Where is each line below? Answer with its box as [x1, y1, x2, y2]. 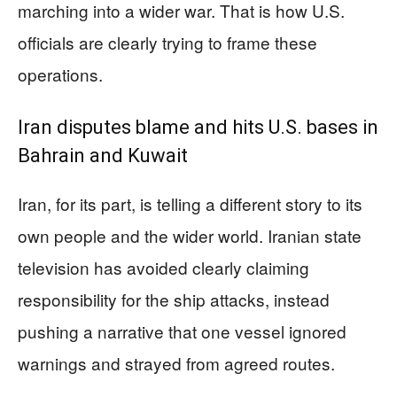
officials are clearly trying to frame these [18, 29, 317, 54]
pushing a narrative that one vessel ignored [18, 318, 346, 343]
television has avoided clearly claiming [18, 254, 309, 279]
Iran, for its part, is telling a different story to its [18, 191, 362, 215]
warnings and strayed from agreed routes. [18, 350, 335, 375]
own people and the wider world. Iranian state [18, 222, 362, 247]
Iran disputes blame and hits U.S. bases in [18, 115, 378, 138]
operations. [18, 61, 103, 86]
